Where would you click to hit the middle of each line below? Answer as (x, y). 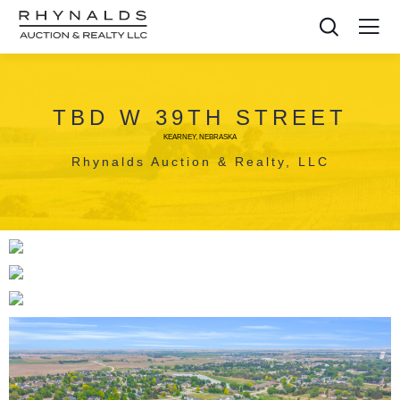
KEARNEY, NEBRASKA (200, 137)
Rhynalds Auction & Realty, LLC (200, 162)
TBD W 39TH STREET (200, 117)
